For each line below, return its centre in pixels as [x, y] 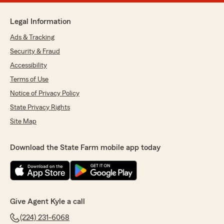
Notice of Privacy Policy [45, 94]
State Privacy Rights [40, 108]
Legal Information [40, 22]
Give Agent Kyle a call [47, 202]
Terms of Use [29, 80]
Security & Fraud [35, 52]
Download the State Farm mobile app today [85, 148]
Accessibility [28, 66]
